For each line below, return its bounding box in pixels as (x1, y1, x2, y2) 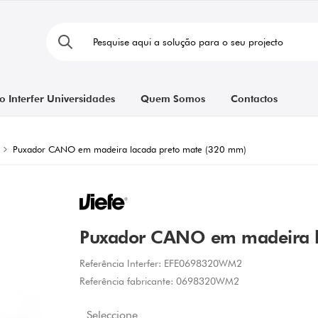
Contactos (230, 93, 278, 104)
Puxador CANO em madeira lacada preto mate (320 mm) (13, 143, 246, 155)
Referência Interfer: (79, 258, 162, 270)
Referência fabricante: (79, 275, 174, 287)
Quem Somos (140, 93, 205, 104)
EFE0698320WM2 (164, 258, 243, 270)
